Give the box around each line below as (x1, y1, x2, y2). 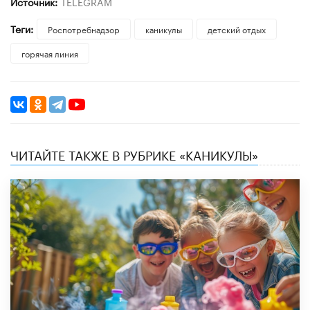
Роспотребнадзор (47, 21, 120, 35)
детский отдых (207, 21, 266, 35)
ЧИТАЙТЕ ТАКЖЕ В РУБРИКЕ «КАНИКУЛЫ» (10, 143, 258, 163)
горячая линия (21, 46, 78, 60)
